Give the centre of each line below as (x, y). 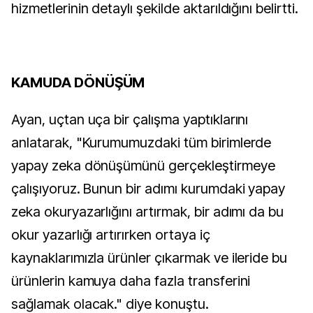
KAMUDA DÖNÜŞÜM (78, 82)
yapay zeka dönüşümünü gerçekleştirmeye (143, 166)
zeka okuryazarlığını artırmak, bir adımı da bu (148, 212)
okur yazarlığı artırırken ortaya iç (111, 235)
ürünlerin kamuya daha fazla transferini (131, 281)
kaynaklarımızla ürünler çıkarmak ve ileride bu (150, 258)
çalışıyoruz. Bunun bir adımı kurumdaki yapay (148, 189)
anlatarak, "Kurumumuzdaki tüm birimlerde (141, 143)
